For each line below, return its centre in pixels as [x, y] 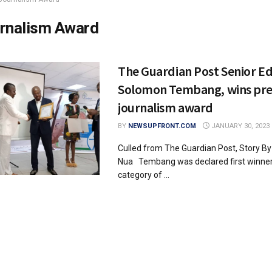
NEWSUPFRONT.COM [162, 126]
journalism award [169, 107]
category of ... [144, 175]
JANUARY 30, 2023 [240, 126]
